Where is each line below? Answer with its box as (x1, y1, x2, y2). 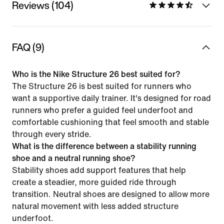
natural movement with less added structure (12, 201, 178, 210)
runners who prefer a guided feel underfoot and (12, 105, 193, 114)
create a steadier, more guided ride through (12, 177, 176, 186)
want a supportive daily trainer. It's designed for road (12, 93, 211, 102)
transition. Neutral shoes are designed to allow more (12, 189, 209, 198)
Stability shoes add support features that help (12, 165, 186, 174)
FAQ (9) (12, 39, 44, 54)
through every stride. (12, 129, 91, 138)
